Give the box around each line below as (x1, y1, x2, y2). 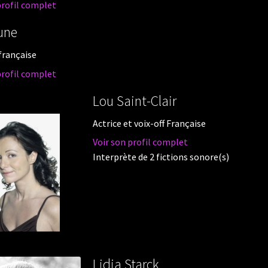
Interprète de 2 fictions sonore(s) (92, 151, 229, 163)
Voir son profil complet (92, 136, 188, 148)
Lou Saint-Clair (92, 91, 176, 110)
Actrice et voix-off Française (92, 117, 206, 129)
